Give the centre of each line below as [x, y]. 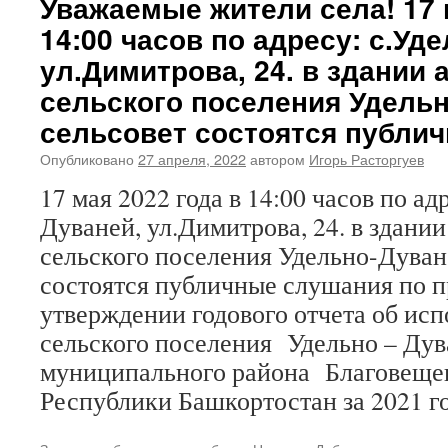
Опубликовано [87, 158]
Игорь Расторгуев [366, 158]
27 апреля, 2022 [192, 158]
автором [277, 158]
